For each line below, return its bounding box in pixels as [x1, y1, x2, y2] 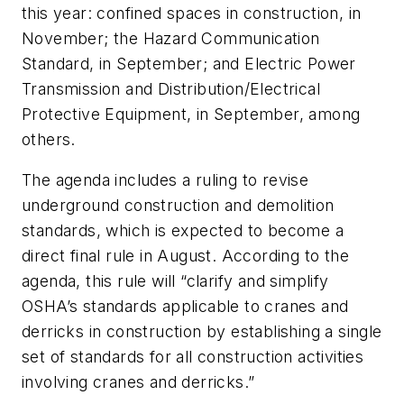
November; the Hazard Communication [22, 28, 320, 48]
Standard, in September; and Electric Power [22, 53, 356, 73]
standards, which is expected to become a [22, 221, 344, 241]
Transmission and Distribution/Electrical [22, 78, 320, 98]
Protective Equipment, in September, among [22, 104, 361, 124]
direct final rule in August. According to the [22, 246, 349, 266]
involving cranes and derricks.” [22, 372, 255, 392]
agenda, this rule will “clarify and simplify [22, 271, 329, 291]
